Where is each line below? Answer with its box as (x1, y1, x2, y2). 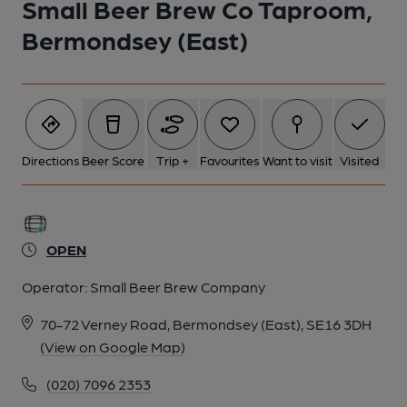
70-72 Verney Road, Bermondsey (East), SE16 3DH (40, 315, 372, 333)
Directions (22, 153, 80, 167)
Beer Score (82, 153, 145, 167)
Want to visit (262, 153, 333, 167)
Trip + (155, 153, 189, 167)
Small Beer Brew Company (90, 278, 265, 295)
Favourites (200, 153, 261, 167)
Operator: (22, 278, 90, 295)
